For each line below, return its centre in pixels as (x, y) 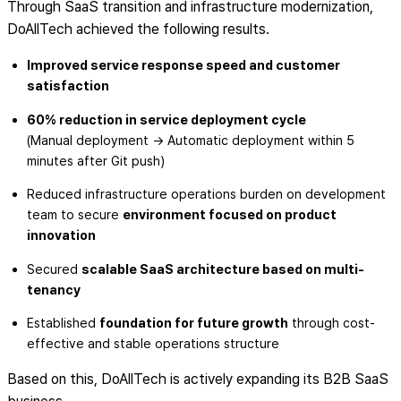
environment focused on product (229, 215)
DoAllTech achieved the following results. (138, 30)
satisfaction (68, 86)
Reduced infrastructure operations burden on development (206, 194)
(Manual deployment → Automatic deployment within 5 (190, 140)
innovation (61, 235)
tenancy (53, 289)
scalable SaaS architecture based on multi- (222, 269)
